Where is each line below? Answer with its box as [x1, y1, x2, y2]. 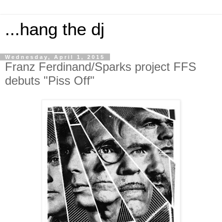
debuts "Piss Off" [5, 74, 95, 87]
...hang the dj [5, 20, 105, 39]
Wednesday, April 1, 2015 [5, 54, 105, 60]
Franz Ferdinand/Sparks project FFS [5, 60, 196, 73]
